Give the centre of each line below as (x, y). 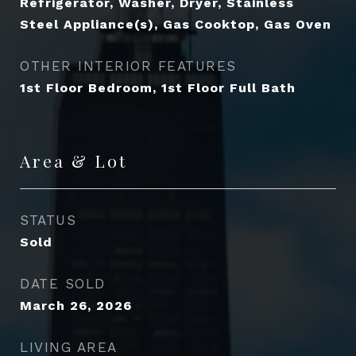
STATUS (48, 220)
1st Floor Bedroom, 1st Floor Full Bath (158, 88)
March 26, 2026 (76, 306)
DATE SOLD (63, 284)
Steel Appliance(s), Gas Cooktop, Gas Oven (176, 24)
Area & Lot (74, 161)
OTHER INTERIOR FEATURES (128, 66)
